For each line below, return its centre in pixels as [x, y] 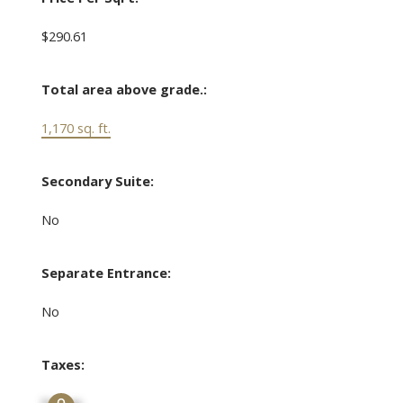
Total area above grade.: [124, 90]
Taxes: [63, 365]
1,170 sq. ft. [76, 128]
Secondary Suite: [97, 181]
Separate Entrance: [106, 273]
